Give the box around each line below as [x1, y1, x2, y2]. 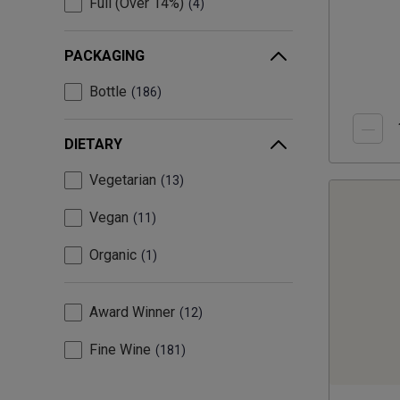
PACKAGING [64, 47, 145, 65]
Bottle [89, 83, 127, 101]
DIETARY [64, 136, 122, 154]
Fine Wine [89, 341, 151, 359]
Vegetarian [89, 171, 156, 189]
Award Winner [89, 304, 175, 321]
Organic [89, 246, 137, 264]
